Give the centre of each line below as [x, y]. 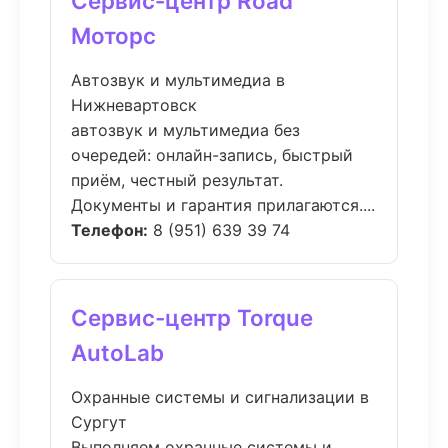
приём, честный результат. [177, 180]
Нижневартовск [134, 105]
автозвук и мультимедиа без [185, 130]
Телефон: [109, 230]
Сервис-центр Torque [192, 317]
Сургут [99, 422]
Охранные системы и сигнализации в [220, 397]
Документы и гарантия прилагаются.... [223, 205]
